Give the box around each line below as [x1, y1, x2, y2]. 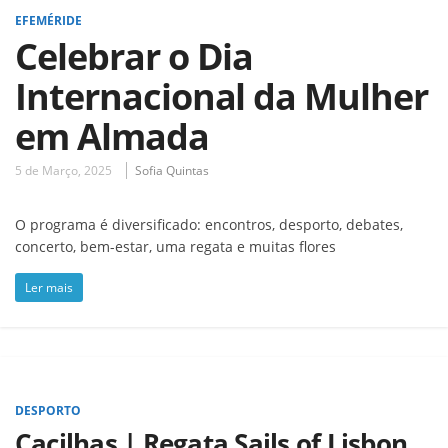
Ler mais [25, 278, 73, 296]
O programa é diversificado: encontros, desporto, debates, [15, 214, 403, 234]
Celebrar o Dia [15, 31, 254, 81]
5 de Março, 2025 [15, 161, 112, 179]
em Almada [15, 111, 209, 161]
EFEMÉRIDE [15, 11, 82, 29]
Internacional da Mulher [15, 71, 428, 121]
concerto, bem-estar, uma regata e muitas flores [15, 236, 336, 256]
